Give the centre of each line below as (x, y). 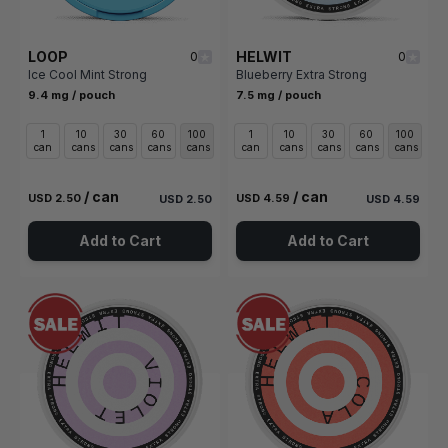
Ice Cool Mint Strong (87, 75)
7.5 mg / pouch (278, 95)
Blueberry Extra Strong (301, 75)
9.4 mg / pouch (71, 95)
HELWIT (264, 57)
